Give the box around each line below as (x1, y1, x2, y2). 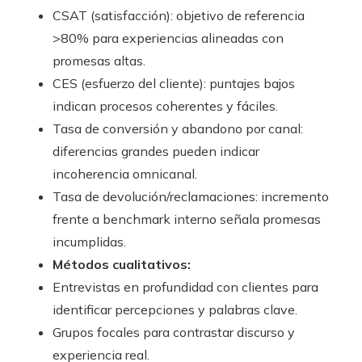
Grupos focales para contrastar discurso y (53, 324, 295, 341)
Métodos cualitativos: (53, 256, 191, 273)
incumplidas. (53, 234, 126, 250)
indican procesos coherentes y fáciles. (53, 98, 278, 115)
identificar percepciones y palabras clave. (53, 301, 297, 318)
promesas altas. (53, 53, 145, 69)
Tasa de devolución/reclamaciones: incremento (53, 188, 329, 205)
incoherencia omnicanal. (53, 166, 197, 183)
